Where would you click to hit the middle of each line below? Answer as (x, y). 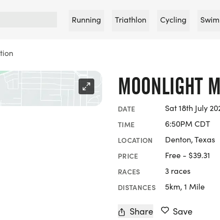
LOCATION (136, 140)
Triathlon (131, 19)
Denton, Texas (190, 139)
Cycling (173, 19)
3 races (178, 171)
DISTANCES (137, 187)
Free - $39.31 (188, 155)
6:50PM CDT (188, 124)
